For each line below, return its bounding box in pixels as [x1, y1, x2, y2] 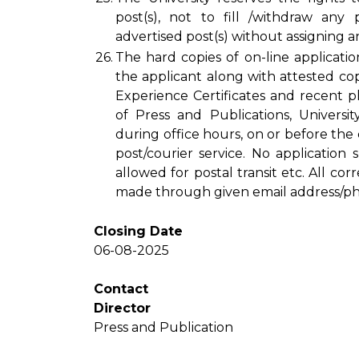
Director [94, 301, 151, 316]
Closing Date [94, 224, 183, 239]
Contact [94, 281, 148, 296]
